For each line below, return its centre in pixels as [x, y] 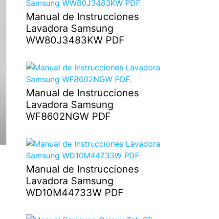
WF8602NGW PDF [68, 117]
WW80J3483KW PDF [75, 40]
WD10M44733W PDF [75, 193]
